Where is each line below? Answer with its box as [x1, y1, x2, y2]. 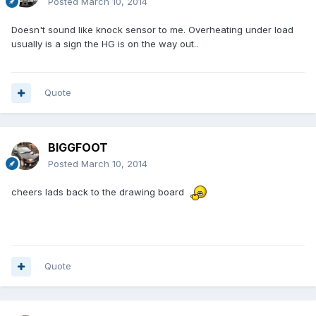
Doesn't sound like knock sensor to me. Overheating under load [11, 24, 293, 36]
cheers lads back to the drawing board [11, 186, 187, 198]
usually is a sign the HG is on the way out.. [11, 38, 198, 50]
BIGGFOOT [48, 140, 108, 155]
